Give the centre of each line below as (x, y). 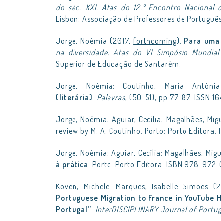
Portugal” (74, 209)
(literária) (74, 97)
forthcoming (155, 41)
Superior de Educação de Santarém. (118, 64)
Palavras (111, 97)
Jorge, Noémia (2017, (95, 41)
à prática (72, 164)
